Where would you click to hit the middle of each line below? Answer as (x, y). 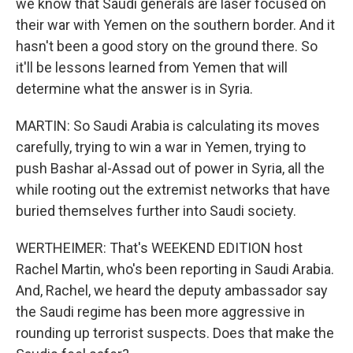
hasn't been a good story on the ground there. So (167, 46)
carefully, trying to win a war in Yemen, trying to (161, 147)
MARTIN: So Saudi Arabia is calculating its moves (168, 126)
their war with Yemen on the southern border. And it (175, 25)
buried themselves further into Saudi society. (156, 211)
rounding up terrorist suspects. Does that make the (175, 333)
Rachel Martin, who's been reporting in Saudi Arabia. (175, 269)
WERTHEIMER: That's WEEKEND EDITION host (159, 248)
